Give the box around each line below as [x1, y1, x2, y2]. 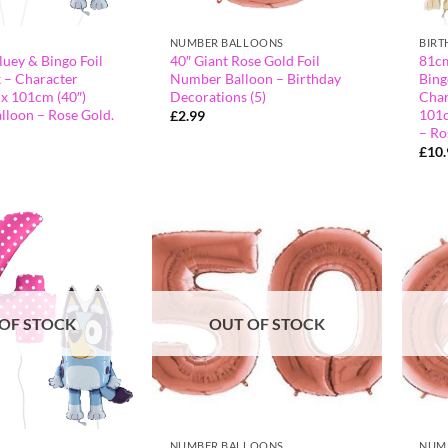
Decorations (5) [169, 87, 266, 105]
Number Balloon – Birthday [169, 69, 341, 87]
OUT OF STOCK [209, 314, 326, 334]
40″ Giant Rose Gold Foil [169, 51, 320, 69]
